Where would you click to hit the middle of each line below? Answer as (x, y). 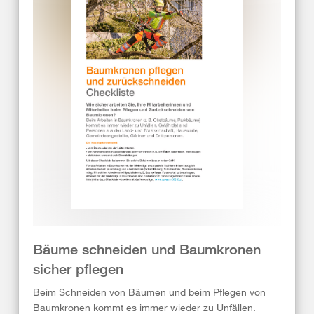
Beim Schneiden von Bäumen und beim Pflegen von (149, 292)
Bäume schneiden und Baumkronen (147, 250)
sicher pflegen (78, 269)
